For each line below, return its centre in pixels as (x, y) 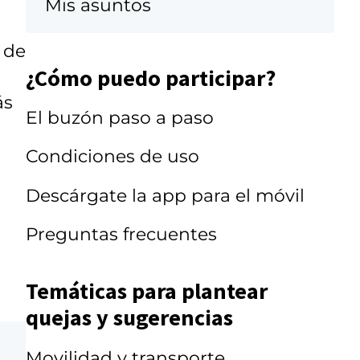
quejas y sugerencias (129, 318)
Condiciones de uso (112, 156)
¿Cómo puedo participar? (151, 78)
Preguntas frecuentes (121, 234)
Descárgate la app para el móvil (165, 195)
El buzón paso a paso (120, 118)
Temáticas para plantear (147, 291)
